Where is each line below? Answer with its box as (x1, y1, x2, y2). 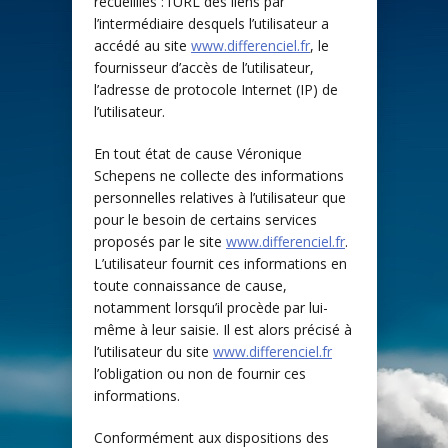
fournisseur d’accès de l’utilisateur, (94, 58, 314, 78)
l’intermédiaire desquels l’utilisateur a (94, 14, 329, 34)
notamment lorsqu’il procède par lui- (94, 298, 328, 318)
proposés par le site (94, 232, 226, 252)
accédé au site (94, 36, 191, 56)
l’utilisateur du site (94, 342, 213, 362)
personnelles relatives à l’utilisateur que (94, 188, 346, 208)
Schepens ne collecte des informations (94, 166, 344, 186)
